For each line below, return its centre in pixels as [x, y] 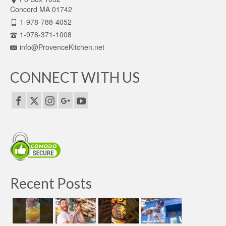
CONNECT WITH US [75, 77]
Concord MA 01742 [41, 9]
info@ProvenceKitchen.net [62, 47]
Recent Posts [51, 183]
